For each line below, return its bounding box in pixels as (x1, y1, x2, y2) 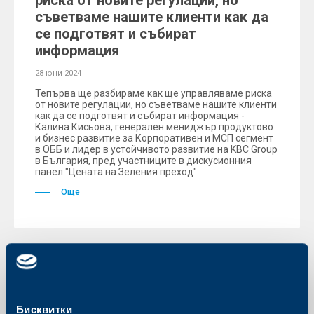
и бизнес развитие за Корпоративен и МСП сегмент (35, 132, 273, 144)
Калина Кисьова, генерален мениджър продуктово (35, 121, 273, 132)
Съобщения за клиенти (43, 281, 135, 291)
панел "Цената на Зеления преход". (35, 166, 199, 177)
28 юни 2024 (35, 69, 81, 78)
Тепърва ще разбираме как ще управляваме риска (35, 88, 272, 99)
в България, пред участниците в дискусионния (35, 155, 252, 166)
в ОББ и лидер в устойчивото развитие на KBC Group (35, 144, 278, 155)
